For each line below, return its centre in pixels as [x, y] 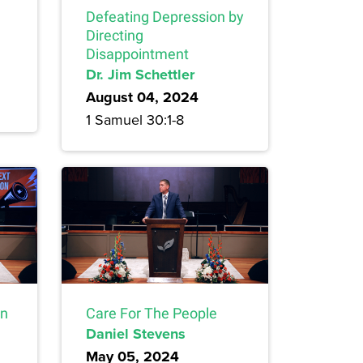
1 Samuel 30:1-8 [135, 120]
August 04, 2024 [142, 98]
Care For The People [152, 313]
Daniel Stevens [136, 333]
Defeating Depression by [165, 17]
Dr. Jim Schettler [140, 75]
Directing [115, 36]
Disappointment [137, 54]
